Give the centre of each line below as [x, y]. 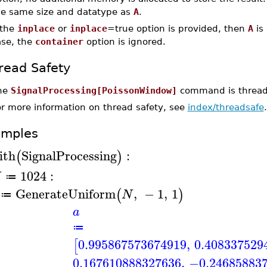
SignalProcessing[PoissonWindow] [94, 90]
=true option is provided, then [177, 28]
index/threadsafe [226, 107]
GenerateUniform [65, 193]
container [59, 41]
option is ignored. [124, 41]
